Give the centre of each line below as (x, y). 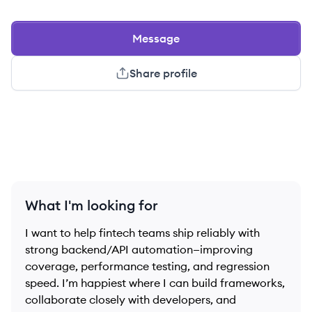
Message (156, 38)
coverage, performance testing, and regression (147, 266)
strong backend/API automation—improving (139, 249)
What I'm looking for (92, 205)
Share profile (163, 73)
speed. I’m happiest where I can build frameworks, (155, 283)
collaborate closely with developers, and (131, 299)
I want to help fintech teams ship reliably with (142, 233)
